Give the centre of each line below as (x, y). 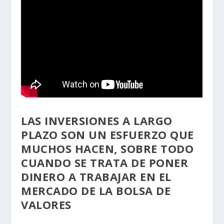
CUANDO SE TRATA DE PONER (105, 163)
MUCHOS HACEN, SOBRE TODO (107, 149)
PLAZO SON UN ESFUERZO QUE (107, 135)
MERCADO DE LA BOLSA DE (96, 191)
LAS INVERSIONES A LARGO (97, 121)
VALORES (46, 205)
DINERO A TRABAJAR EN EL (96, 177)
